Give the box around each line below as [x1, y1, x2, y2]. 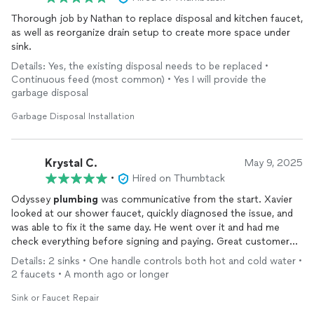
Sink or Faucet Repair [11, 293, 99, 303]
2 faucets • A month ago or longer [11, 268, 169, 280]
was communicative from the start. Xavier [98, 193, 292, 205]
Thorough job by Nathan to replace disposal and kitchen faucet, [11, 13, 303, 25]
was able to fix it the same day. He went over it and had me [11, 221, 280, 233]
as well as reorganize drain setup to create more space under [11, 27, 290, 39]
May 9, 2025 [245, 157, 303, 169]
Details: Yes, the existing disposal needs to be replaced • [11, 60, 268, 72]
